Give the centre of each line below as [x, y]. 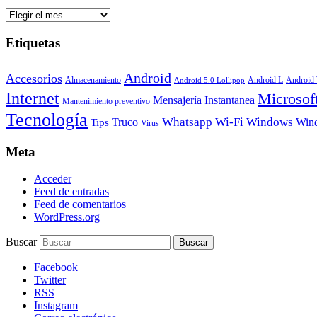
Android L [265, 80]
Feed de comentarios [80, 204]
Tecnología [47, 119]
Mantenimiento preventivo [106, 101]
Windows [270, 122]
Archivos [25, 14]
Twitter [50, 280]
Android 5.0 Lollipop [209, 80]
